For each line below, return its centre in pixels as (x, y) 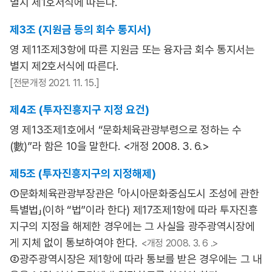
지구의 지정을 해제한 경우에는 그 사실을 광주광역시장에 (132, 226)
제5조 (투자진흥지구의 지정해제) (83, 173)
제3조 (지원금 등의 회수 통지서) (80, 29)
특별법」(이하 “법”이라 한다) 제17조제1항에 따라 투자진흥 (134, 210)
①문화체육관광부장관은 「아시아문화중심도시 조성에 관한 (134, 193)
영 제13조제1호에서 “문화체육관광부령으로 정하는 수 (126, 130)
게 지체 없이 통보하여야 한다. (73, 243)
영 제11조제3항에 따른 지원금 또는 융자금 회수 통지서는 (132, 49)
